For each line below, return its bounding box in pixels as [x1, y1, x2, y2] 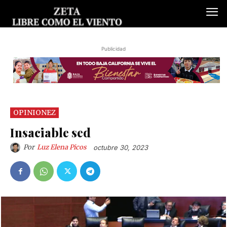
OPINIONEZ [13, 107, 56, 117]
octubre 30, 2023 [93, 143, 148, 152]
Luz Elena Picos [37, 142, 87, 152]
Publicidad [101, 46, 126, 52]
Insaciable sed [10, 124, 91, 140]
